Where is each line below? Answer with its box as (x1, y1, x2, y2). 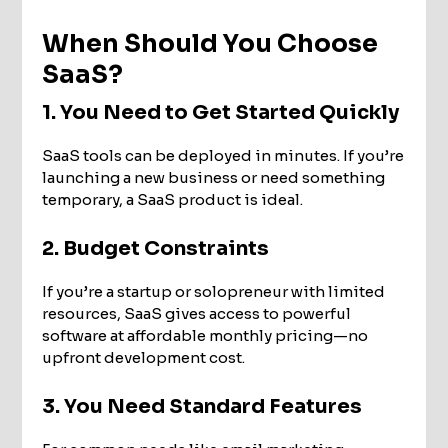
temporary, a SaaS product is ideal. (42, 189, 304, 209)
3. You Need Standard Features (42, 393, 363, 419)
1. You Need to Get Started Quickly (42, 99, 400, 125)
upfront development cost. (42, 347, 246, 367)
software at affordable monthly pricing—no (42, 325, 369, 345)
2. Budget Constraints (42, 235, 270, 261)
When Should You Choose (42, 27, 379, 59)
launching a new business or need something (42, 167, 386, 187)
